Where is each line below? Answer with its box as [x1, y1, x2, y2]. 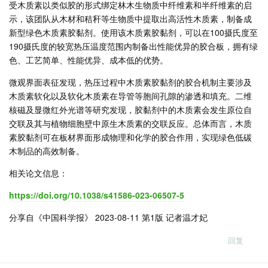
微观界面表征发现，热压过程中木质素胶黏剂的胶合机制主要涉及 [9, 75, 252, 88]
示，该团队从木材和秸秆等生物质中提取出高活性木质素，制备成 [9, 12, 252, 25]
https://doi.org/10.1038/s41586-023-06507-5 [9, 188, 184, 201]
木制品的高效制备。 [9, 144, 84, 157]
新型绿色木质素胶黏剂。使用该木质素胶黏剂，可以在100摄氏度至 [9, 26, 258, 38]
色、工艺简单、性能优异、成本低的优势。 [9, 53, 168, 66]
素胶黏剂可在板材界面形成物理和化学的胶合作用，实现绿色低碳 [9, 130, 252, 143]
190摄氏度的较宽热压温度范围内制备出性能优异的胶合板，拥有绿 [9, 39, 258, 52]
